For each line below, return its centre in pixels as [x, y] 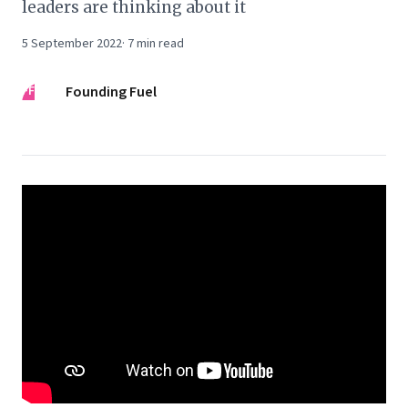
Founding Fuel [111, 92]
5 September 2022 [72, 44]
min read [159, 44]
